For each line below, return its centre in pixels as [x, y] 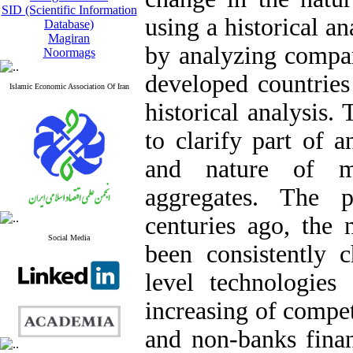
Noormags [69, 52]
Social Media [69, 238]
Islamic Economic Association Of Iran [69, 86]
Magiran [69, 38]
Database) [69, 24]
